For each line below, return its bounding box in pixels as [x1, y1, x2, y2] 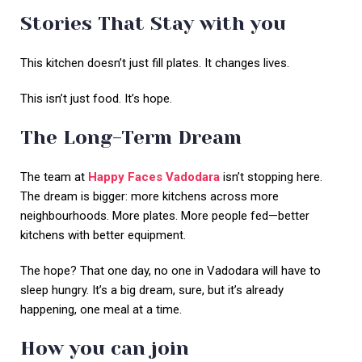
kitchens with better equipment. [20, 228, 186, 243]
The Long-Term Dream [20, 126, 247, 149]
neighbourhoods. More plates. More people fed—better [20, 208, 309, 224]
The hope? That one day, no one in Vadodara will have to [20, 263, 321, 279]
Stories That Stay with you [20, 12, 292, 36]
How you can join [20, 337, 189, 360]
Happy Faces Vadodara [88, 170, 220, 185]
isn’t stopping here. [220, 170, 322, 185]
